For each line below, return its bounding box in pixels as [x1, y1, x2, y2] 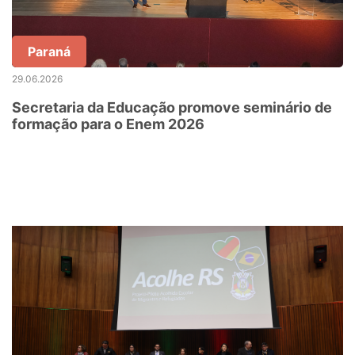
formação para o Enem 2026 [12, 116, 204, 132]
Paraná [28, 44, 71, 59]
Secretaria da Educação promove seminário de [12, 99, 332, 116]
